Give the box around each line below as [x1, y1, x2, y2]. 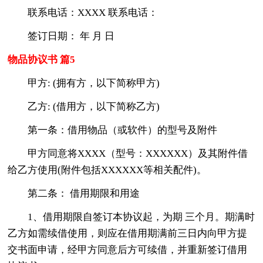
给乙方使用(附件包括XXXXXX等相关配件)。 [8, 164, 207, 176]
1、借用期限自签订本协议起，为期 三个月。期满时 [28, 211, 255, 222]
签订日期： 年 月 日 [28, 30, 115, 42]
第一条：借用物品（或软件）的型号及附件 [28, 124, 218, 136]
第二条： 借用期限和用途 [28, 187, 140, 199]
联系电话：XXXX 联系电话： [28, 6, 159, 18]
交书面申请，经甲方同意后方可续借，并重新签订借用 [8, 244, 248, 255]
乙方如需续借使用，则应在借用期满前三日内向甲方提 [8, 227, 248, 239]
